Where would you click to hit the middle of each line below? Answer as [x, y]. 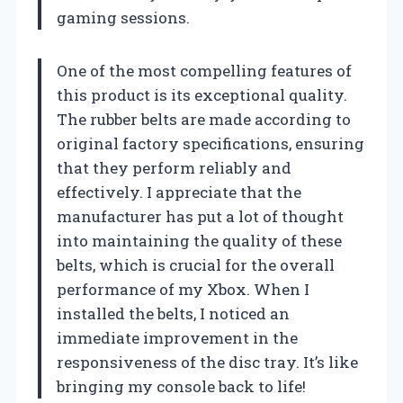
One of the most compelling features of [204, 70]
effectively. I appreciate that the [179, 192]
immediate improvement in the [177, 337]
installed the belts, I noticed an [173, 313]
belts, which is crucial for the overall [196, 264]
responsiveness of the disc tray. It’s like [207, 362]
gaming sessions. [123, 17]
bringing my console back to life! [181, 386]
